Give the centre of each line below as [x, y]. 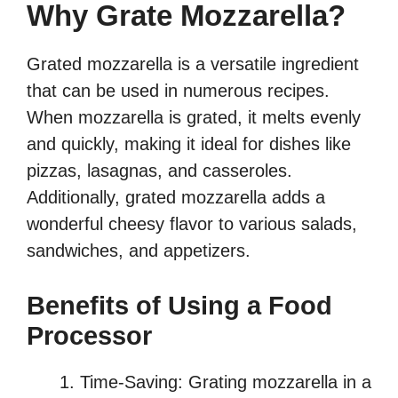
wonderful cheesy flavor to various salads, [192, 224]
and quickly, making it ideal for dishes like [189, 144]
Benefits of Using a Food [179, 306]
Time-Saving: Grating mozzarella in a [226, 382]
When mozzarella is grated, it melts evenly [194, 118]
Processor [89, 336]
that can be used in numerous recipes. [178, 91]
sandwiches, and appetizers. [139, 251]
